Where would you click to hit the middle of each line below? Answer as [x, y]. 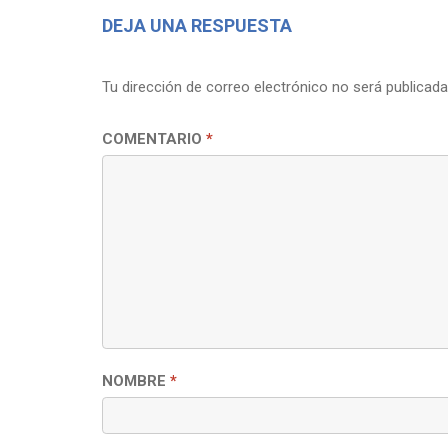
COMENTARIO [154, 138]
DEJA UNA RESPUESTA [197, 25]
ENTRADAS [151, 21]
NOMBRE [136, 380]
